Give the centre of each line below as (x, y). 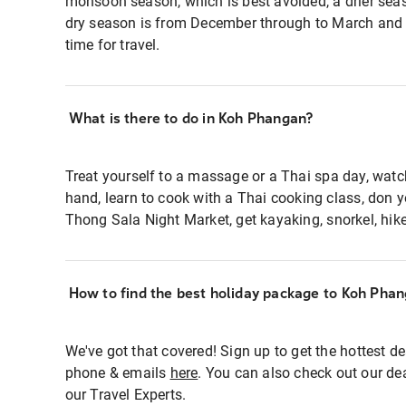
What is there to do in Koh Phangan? (191, 118)
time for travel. (114, 45)
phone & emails (117, 373)
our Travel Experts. (126, 395)
